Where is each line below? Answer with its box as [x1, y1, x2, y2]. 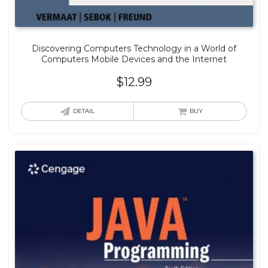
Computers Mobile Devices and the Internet [41, 53, 227, 65]
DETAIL [73, 106, 95, 115]
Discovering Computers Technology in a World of [32, 42, 236, 54]
